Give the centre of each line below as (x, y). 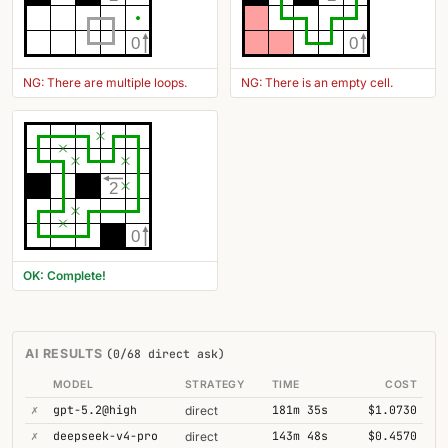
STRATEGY (215, 384)
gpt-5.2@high (95, 409)
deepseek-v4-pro (105, 435)
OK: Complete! (64, 275)
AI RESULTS (65, 353)
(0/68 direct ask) (165, 353)
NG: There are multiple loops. (105, 82)
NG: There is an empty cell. (317, 82)
